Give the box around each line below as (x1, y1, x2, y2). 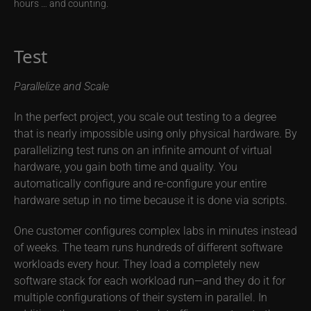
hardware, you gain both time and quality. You (14, 159, 237, 174)
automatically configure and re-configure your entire (14, 176, 267, 191)
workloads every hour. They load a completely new (14, 256, 260, 271)
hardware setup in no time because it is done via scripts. (14, 192, 287, 208)
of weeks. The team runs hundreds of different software (14, 239, 283, 255)
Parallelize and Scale (14, 78, 109, 94)
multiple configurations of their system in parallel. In (14, 289, 267, 305)
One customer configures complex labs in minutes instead (14, 223, 297, 238)
